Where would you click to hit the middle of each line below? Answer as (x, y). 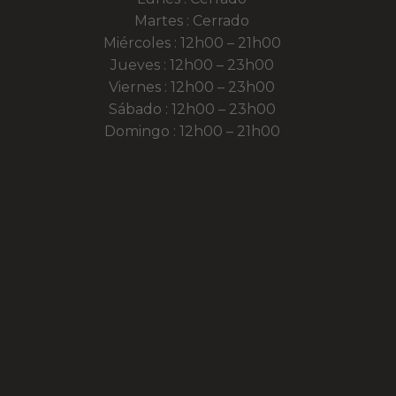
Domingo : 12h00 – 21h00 (192, 132)
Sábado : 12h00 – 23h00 (192, 110)
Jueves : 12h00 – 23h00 (192, 65)
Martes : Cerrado (192, 21)
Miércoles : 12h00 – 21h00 (192, 43)
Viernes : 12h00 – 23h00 (192, 88)
